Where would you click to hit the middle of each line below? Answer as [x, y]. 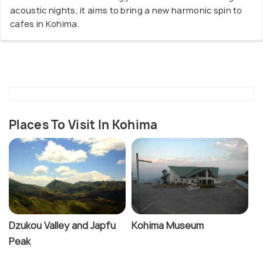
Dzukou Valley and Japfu [62, 226]
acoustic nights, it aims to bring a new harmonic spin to [126, 11]
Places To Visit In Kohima [83, 125]
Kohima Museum [168, 226]
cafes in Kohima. [45, 24]
